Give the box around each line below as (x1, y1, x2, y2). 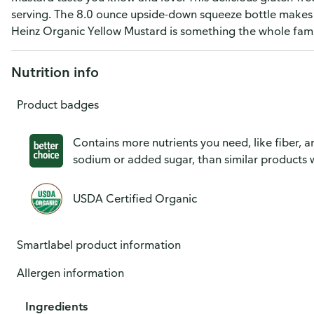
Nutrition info (11, 63, 99, 81)
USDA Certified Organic (73, 191, 197, 205)
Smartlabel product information (17, 238, 181, 252)
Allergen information (17, 266, 124, 280)
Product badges (17, 97, 99, 111)
